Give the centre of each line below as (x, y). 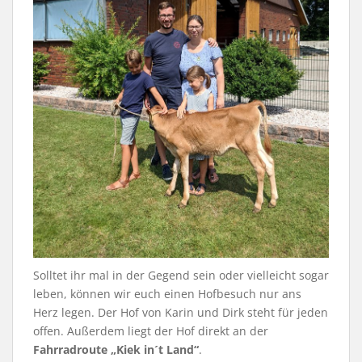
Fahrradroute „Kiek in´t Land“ (116, 350)
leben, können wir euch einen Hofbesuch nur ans (167, 294)
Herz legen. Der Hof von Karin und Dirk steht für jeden (181, 313)
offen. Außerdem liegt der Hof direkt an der (151, 331)
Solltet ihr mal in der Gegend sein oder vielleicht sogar (181, 276)
